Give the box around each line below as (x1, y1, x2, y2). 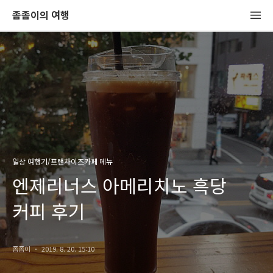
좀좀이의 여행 (12, 7, 69, 22)
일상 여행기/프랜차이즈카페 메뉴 (12, 156, 113, 166)
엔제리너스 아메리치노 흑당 (12, 172, 227, 199)
